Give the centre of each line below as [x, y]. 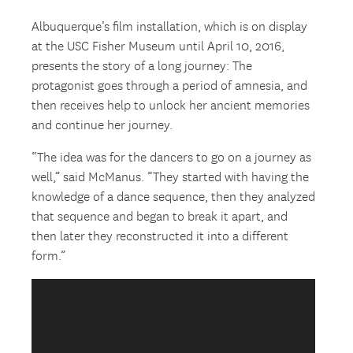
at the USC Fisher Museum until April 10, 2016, [158, 47]
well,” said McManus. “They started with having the [171, 178]
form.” [49, 257]
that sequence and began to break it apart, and [160, 217]
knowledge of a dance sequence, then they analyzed [174, 198]
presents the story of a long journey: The [142, 67]
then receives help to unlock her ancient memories [171, 106]
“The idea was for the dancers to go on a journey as [172, 158]
